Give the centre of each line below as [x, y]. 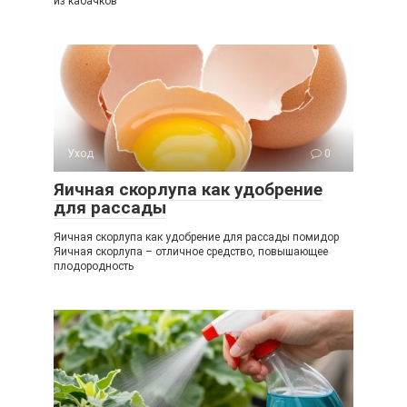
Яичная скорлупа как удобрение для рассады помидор [196, 237]
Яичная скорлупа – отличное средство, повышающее [191, 252]
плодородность [94, 266]
